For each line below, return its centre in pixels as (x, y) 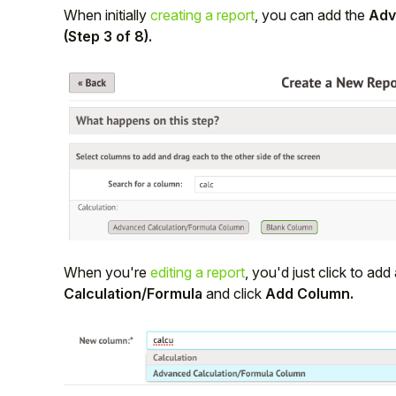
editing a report (198, 272)
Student (168, 27)
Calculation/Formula (135, 293)
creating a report (202, 15)
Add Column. (309, 293)
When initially (107, 15)
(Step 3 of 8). (108, 36)
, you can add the (312, 15)
